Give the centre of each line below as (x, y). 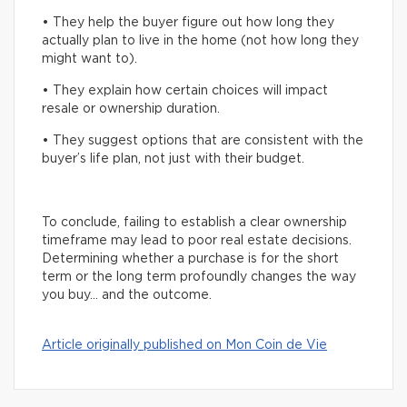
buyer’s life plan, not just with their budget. (173, 159)
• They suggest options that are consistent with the (203, 141)
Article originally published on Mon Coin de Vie (184, 346)
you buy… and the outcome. (127, 296)
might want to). (89, 60)
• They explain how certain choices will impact (185, 91)
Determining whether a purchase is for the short (190, 259)
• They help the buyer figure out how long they (188, 23)
